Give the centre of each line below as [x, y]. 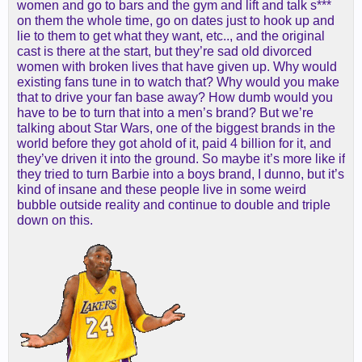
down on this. [55, 221]
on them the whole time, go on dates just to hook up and [176, 21]
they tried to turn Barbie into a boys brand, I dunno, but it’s [181, 175]
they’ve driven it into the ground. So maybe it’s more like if [181, 159]
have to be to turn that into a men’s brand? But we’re [165, 113]
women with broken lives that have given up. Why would [177, 67]
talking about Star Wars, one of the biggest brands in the [176, 128]
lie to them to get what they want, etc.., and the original [171, 36]
